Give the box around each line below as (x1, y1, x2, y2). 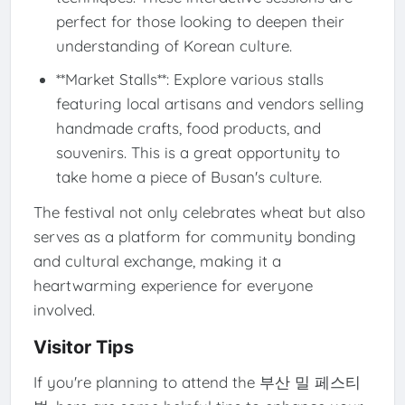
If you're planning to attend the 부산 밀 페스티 (33, 372, 361, 392)
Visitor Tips (33, 336, 134, 359)
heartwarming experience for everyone (33, 276, 313, 296)
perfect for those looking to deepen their (55, 11, 344, 31)
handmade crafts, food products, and (55, 118, 321, 137)
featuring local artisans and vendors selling (55, 93, 364, 113)
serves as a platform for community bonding (33, 227, 356, 247)
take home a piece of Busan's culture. (55, 166, 322, 186)
